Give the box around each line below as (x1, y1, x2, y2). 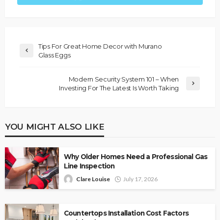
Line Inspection (64, 162, 115, 170)
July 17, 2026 (123, 175, 158, 183)
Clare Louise (76, 175, 110, 183)
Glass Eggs (38, 51, 71, 59)
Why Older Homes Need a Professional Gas (64, 153, 208, 161)
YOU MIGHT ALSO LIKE (5, 121, 105, 132)
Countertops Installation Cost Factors (64, 209, 189, 218)
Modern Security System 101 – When (66, 75, 179, 83)
